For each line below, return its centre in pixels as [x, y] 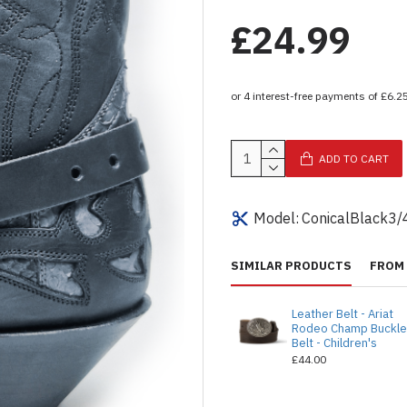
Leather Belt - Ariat [343, 314]
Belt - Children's [335, 343]
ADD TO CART [354, 158]
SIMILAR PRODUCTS [291, 266]
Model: [276, 218]
